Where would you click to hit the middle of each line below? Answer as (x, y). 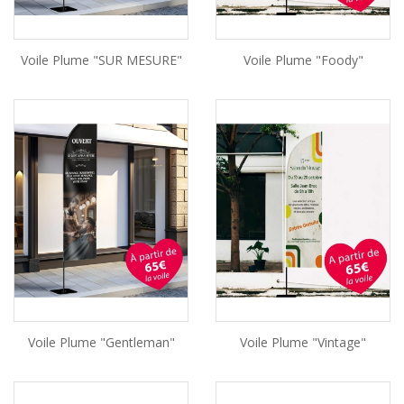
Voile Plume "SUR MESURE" (101, 60)
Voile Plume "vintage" (303, 342)
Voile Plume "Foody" (303, 60)
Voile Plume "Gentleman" (101, 342)
